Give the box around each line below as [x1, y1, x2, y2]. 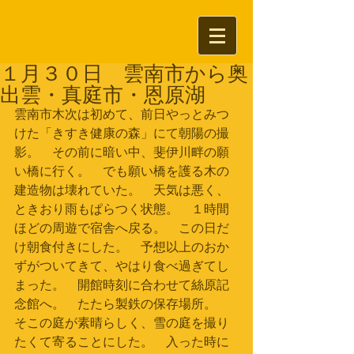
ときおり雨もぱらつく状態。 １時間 [14, 202, 229, 218]
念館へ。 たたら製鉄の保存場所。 [14, 297, 229, 313]
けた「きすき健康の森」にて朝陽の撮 [14, 126, 229, 142]
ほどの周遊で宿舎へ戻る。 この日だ [14, 221, 229, 237]
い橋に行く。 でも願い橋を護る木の [14, 164, 229, 180]
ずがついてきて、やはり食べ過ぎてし [14, 259, 229, 275]
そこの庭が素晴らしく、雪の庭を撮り [14, 316, 229, 332]
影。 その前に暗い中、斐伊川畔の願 [14, 145, 229, 161]
